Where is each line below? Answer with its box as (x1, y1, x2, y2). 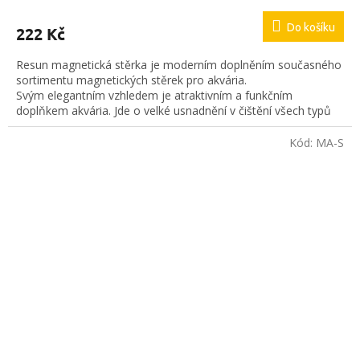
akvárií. (16, 118, 51, 134)
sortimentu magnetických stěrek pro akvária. (16, 72, 247, 88)
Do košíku (287, 21, 335, 35)
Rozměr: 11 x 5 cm (16, 149, 113, 165)
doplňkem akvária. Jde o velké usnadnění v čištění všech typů (16, 103, 331, 119)
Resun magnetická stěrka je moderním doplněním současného (16, 57, 342, 73)
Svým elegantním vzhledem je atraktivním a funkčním (16, 88, 292, 104)
